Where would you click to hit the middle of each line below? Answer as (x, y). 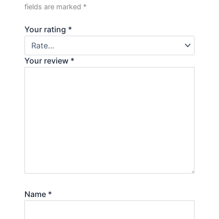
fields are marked (54, 7)
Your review (47, 61)
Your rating (46, 30)
